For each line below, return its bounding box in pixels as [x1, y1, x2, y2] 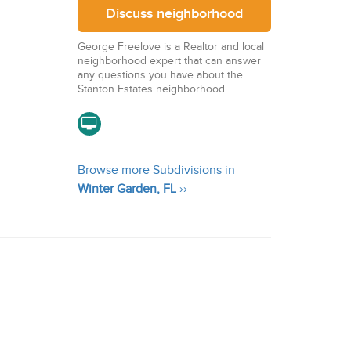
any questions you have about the [77, 69, 243, 81]
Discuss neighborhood [105, 5, 243, 22]
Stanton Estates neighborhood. [77, 83, 227, 96]
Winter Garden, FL [77, 182, 176, 197]
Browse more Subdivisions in [77, 163, 235, 178]
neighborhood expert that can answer [77, 55, 261, 67]
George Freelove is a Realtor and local [77, 41, 264, 53]
